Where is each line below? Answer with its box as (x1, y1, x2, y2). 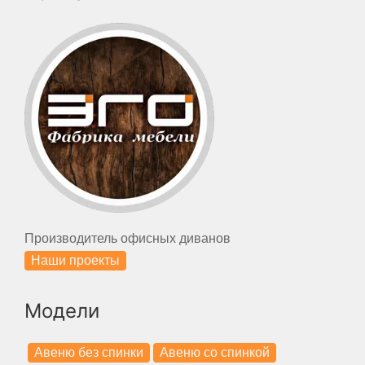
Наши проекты (31, 253, 120, 267)
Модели (24, 298, 99, 323)
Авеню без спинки (34, 345, 143, 360)
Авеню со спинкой (160, 345, 270, 360)
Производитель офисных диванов (24, 231, 231, 245)
